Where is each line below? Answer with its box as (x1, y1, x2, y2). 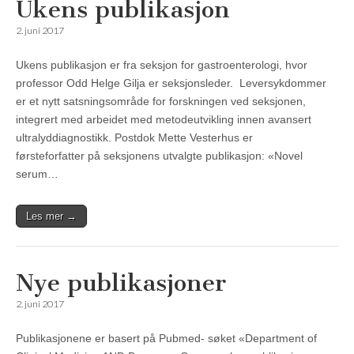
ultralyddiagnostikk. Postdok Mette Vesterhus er (16, 131, 253, 145)
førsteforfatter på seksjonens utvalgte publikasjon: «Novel (16, 149, 303, 163)
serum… (16, 168, 58, 181)
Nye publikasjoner (16, 269, 226, 298)
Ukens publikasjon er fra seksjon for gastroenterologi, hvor (16, 58, 307, 72)
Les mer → (26, 210, 77, 223)
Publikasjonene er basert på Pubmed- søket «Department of (16, 332, 317, 345)
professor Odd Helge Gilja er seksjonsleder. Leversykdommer (16, 77, 326, 90)
